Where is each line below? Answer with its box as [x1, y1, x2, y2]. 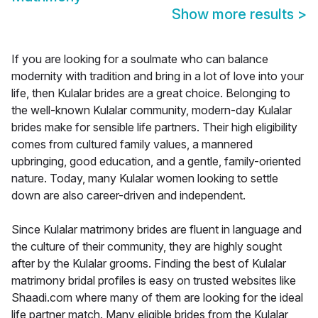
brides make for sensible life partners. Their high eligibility [11, 120, 297, 135]
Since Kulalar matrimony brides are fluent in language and [11, 222, 302, 237]
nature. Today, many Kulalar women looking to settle [11, 171, 278, 186]
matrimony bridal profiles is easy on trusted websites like [11, 273, 296, 288]
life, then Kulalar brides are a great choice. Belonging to [11, 86, 290, 101]
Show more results [172, 6, 297, 23]
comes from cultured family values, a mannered [11, 137, 253, 152]
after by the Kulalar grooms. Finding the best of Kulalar [11, 256, 286, 271]
